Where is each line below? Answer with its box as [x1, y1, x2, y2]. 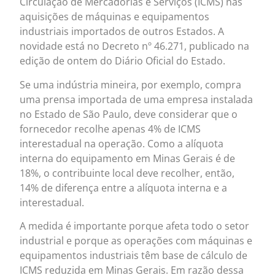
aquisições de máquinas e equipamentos [20, 10, 210, 24]
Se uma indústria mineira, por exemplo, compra [20, 77, 242, 91]
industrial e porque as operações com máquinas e [20, 234, 253, 248]
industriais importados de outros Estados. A [20, 25, 225, 39]
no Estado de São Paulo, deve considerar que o [20, 107, 238, 121]
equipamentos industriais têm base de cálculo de [20, 249, 248, 263]
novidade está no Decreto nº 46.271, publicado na [20, 39, 250, 53]
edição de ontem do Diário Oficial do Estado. [20, 54, 226, 68]
